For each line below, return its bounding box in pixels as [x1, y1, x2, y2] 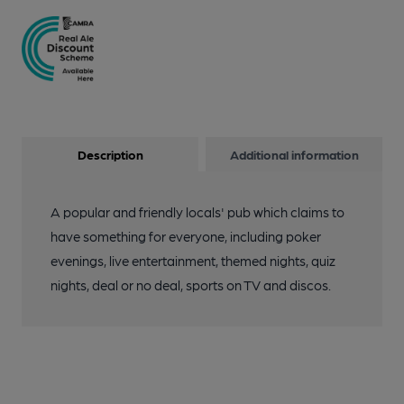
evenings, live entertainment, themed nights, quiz [50, 252, 335, 270]
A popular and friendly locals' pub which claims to [50, 204, 344, 221]
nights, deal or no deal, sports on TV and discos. [50, 277, 331, 294]
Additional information [229, 147, 359, 162]
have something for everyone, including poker [50, 228, 321, 245]
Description [77, 147, 143, 162]
